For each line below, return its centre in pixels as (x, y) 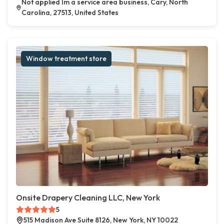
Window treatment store (66, 59)
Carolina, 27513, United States (70, 13)
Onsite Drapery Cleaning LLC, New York (88, 198)
